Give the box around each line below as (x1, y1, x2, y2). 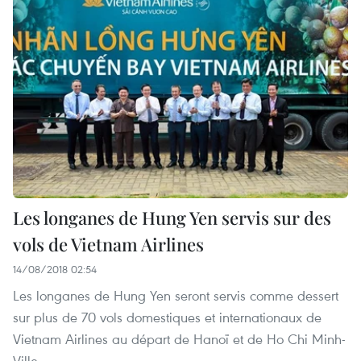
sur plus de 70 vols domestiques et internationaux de (13, 307, 322, 326)
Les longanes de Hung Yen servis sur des (13, 205, 331, 230)
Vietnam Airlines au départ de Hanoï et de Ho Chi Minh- (13, 329, 346, 348)
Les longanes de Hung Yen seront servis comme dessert (13, 285, 338, 305)
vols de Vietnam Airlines (13, 231, 204, 256)
